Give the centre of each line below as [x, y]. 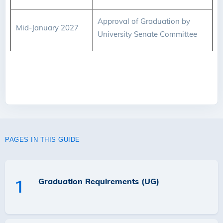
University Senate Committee [147, 34]
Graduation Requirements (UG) [99, 181]
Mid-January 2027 [47, 28]
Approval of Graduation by [144, 21]
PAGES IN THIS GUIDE [43, 140]
